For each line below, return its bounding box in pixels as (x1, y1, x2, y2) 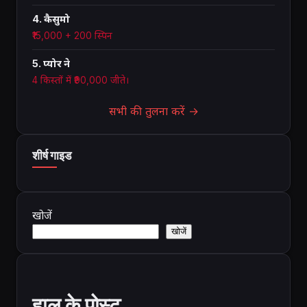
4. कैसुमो (32, 12, 70, 25)
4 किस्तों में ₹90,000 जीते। (32, 74, 129, 86)
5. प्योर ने (32, 57, 70, 70)
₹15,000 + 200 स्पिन (32, 29, 112, 41)
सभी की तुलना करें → (108, 103, 199, 118)
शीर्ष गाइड (32, 147, 71, 162)
